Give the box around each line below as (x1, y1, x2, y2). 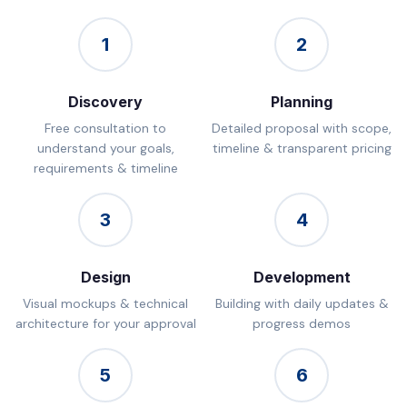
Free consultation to (45, 120, 166, 136)
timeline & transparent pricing (212, 140, 392, 156)
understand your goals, (36, 140, 174, 156)
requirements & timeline (33, 160, 178, 176)
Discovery (68, 93, 143, 111)
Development (253, 268, 351, 286)
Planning (271, 93, 333, 111)
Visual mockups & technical (23, 295, 188, 312)
